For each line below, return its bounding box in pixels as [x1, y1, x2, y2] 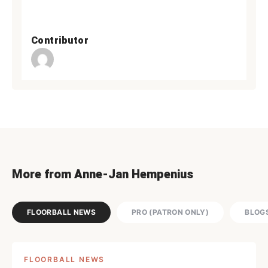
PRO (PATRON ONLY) [132, 208, 209, 217]
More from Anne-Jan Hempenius [12, 166, 193, 183]
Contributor [31, 33, 89, 48]
